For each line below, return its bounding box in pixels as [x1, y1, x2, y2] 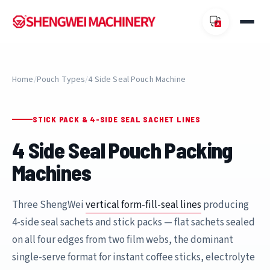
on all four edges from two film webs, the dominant [12, 232, 233, 247]
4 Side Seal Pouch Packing [12, 136, 233, 163]
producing [201, 197, 249, 212]
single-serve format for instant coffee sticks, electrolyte [12, 250, 255, 265]
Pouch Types [36, 74, 86, 86]
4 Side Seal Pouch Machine [88, 74, 186, 86]
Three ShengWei [12, 197, 86, 212]
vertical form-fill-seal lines [86, 197, 201, 212]
